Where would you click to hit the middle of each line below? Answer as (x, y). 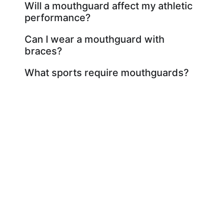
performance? (58, 17)
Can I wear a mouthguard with (95, 39)
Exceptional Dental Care (110, 190)
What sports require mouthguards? (107, 72)
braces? (43, 51)
